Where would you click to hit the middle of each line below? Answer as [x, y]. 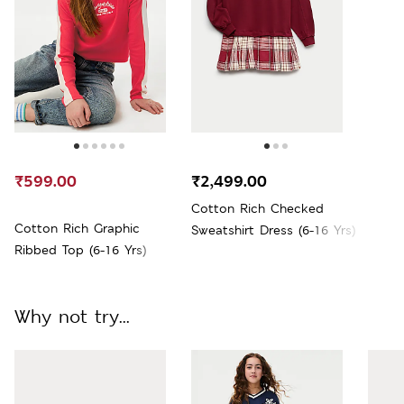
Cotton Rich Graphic [77, 228]
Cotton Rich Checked [257, 208]
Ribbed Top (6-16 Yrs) [80, 249]
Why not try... [72, 316]
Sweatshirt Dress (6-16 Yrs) [273, 230]
